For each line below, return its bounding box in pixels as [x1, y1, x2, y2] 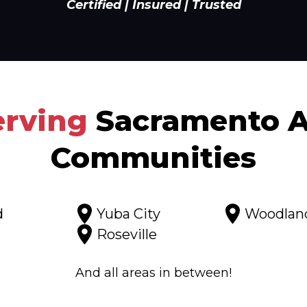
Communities [51, 140, 256, 175]
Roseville [97, 226, 157, 243]
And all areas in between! [75, 265, 232, 280]
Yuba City [97, 206, 160, 222]
